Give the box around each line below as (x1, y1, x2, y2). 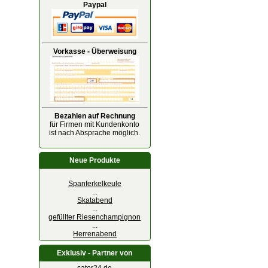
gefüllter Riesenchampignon (48, 213, 141, 221)
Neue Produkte (69, 156, 120, 165)
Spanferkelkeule (68, 179, 121, 188)
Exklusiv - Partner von (57, 249, 133, 257)
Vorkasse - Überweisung (53, 47, 136, 56)
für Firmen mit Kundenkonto (50, 120, 140, 129)
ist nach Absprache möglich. (49, 129, 141, 137)
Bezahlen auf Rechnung (54, 112, 135, 120)
